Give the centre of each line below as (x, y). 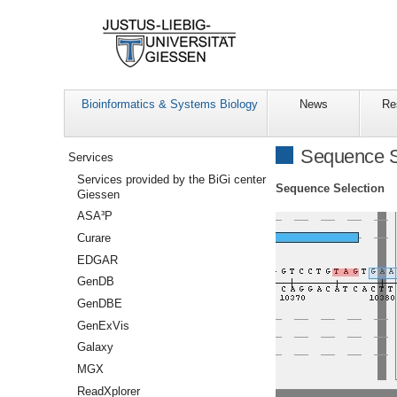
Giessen (99, 194)
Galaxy (96, 347)
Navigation (92, 152)
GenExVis (104, 325)
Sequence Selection (330, 188)
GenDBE (100, 304)
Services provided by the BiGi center (172, 179)
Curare (94, 238)
